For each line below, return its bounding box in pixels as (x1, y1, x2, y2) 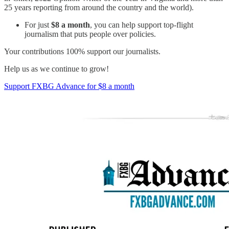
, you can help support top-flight (90, 20, 193, 30)
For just (25, 20, 51, 30)
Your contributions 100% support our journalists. (4, 47, 161, 56)
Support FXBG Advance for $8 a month (4, 82, 134, 91)
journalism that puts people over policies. (25, 30, 156, 39)
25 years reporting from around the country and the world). (4, 3, 194, 12)
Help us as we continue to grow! (4, 64, 109, 74)
